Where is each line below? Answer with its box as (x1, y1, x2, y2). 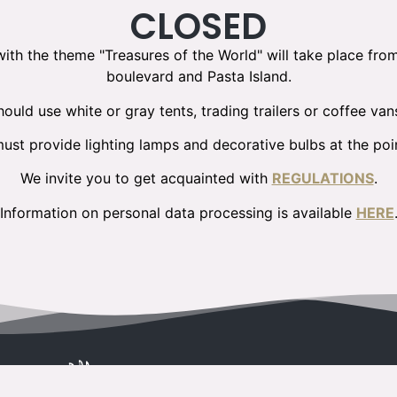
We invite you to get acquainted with (19, 169, 272, 188)
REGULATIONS (271, 169, 374, 188)
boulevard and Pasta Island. (105, 67, 292, 86)
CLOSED (130, 2, 267, 52)
